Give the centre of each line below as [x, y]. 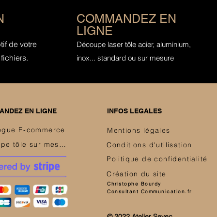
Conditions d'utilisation [149, 145]
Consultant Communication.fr [149, 192]
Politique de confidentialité [157, 159]
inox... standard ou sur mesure [125, 58]
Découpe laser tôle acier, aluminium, [133, 44]
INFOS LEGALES [135, 111]
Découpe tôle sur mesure [62, 144]
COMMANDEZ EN [126, 19]
